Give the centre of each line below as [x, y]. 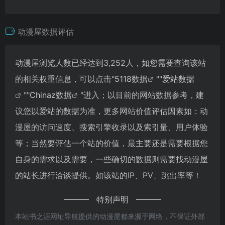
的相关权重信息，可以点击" [65, 79]
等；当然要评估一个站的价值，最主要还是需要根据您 [111, 143]
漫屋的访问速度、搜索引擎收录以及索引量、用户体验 [111, 127]
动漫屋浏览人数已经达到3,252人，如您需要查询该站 [110, 63]
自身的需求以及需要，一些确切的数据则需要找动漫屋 [111, 159]
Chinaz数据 [51, 95]
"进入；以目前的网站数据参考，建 [142, 95]
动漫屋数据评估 [46, 31]
